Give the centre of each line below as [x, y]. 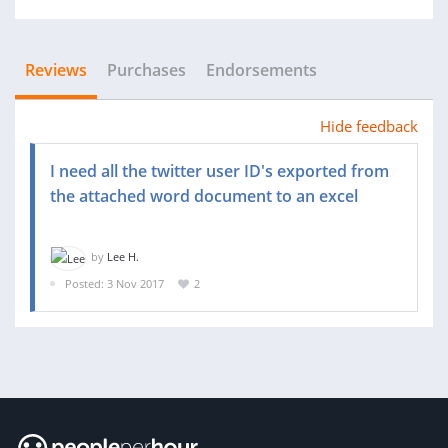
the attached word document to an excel [204, 196]
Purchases [146, 70]
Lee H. [123, 256]
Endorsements [261, 70]
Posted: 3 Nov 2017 [114, 283]
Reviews [56, 70]
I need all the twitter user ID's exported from [219, 171]
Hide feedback [369, 126]
